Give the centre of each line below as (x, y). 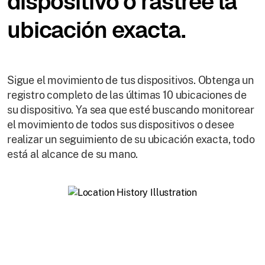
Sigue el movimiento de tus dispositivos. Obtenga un (130, 80)
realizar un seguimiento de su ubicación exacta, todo (131, 139)
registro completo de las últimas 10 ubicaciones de (127, 95)
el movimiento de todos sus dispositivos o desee (121, 124)
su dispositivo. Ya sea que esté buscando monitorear (131, 109)
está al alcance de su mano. (73, 154)
